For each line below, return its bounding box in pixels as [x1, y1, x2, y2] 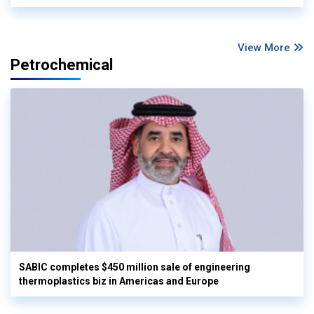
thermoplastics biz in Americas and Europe [19, 275, 219, 287]
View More [238, 41, 293, 54]
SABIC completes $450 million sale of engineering [19, 261, 250, 273]
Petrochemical [11, 55, 113, 74]
